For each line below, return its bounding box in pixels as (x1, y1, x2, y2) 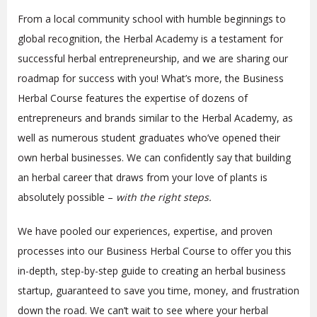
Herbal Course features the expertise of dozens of (18, 91, 248, 105)
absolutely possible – (18, 190, 116, 204)
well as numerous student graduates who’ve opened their (18, 130, 280, 144)
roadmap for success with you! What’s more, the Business (18, 71, 284, 85)
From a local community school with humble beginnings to (18, 11, 286, 25)
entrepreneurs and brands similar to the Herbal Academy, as (18, 110, 293, 125)
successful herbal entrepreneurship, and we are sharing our (18, 51, 288, 65)
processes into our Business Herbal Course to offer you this (18, 243, 292, 258)
